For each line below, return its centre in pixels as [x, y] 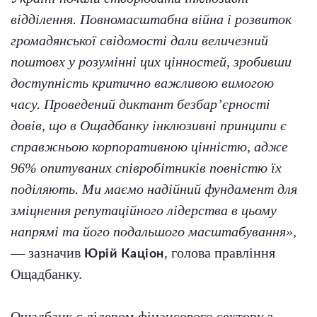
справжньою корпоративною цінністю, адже [149, 147]
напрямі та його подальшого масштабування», [154, 232]
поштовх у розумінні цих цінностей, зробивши [151, 62]
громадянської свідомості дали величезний [139, 41]
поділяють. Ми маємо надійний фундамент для [154, 189]
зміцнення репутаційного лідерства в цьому [144, 211]
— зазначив [47, 253]
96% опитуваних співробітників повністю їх [146, 168]
